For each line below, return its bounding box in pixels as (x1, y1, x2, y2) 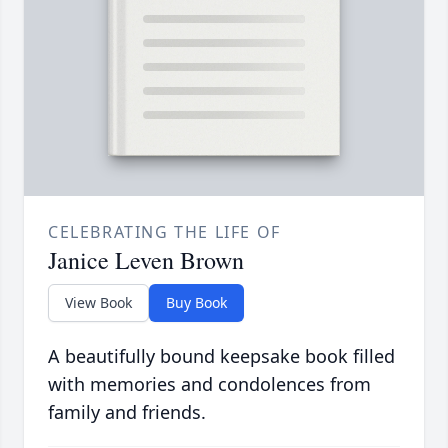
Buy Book (166, 293, 227, 313)
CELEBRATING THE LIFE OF (48, 221, 281, 244)
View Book (65, 293, 132, 313)
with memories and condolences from (48, 372, 371, 397)
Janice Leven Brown (48, 244, 244, 277)
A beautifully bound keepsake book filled (48, 344, 395, 369)
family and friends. (48, 400, 206, 425)
